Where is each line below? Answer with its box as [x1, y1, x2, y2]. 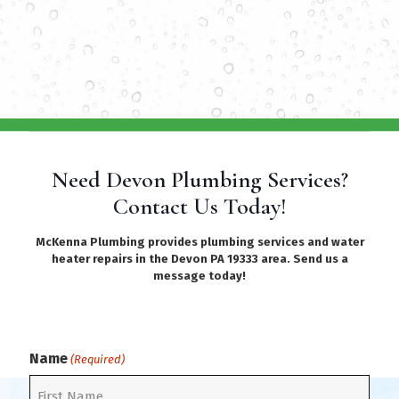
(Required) [70, 352, 126, 366]
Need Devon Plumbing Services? [51, 165, 348, 193]
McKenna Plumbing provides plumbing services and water [35, 234, 364, 248]
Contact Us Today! [112, 191, 287, 220]
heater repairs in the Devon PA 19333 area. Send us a [51, 251, 348, 265]
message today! [153, 268, 246, 282]
